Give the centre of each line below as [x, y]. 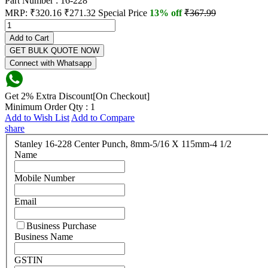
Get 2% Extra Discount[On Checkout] [77, 96]
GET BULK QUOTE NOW [54, 51]
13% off [167, 13]
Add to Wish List [37, 118]
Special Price [123, 13]
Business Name [44, 236]
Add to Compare [103, 118]
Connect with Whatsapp [51, 63]
